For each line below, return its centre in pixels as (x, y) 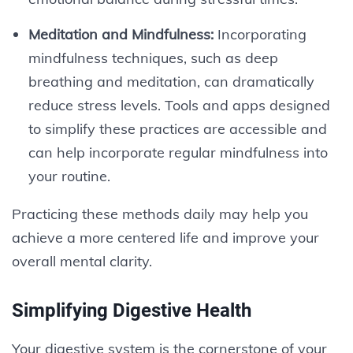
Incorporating (260, 34)
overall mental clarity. (82, 261)
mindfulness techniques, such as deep (153, 58)
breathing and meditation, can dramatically (171, 81)
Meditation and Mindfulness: (121, 34)
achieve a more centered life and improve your (165, 237)
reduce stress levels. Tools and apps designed (179, 105)
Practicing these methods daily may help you (160, 214)
